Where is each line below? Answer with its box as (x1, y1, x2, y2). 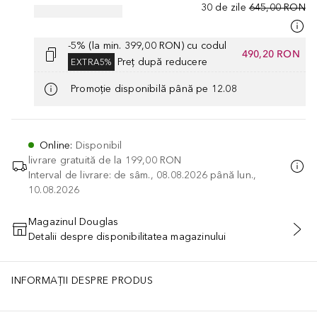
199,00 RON (125, 154, 182, 166)
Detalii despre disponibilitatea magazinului (28, 230, 226, 243)
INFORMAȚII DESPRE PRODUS (11, 274, 153, 287)
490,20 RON (241, 48, 300, 61)
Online (40, 139, 71, 151)
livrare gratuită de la (28, 154, 122, 166)
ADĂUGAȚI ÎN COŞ (113, 231, 204, 242)
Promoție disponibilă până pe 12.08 (71, 83, 237, 96)
